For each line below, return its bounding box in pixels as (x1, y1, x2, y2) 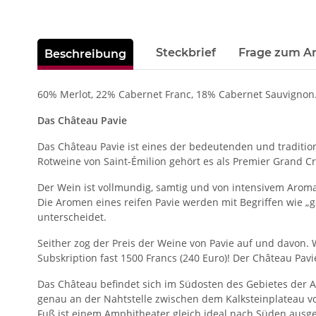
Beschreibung (44, 47, 127, 61)
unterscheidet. (37, 210, 107, 224)
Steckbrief (156, 46, 217, 60)
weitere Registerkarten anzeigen (37, 39, 190, 53)
